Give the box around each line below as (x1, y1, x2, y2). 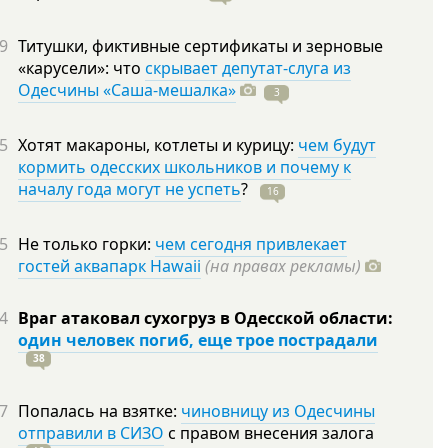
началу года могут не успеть (18, 178, 241, 200)
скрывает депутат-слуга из (145, 57, 351, 79)
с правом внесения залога (164, 422, 374, 444)
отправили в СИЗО (18, 422, 164, 444)
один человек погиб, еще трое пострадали (18, 329, 378, 351)
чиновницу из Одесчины (181, 400, 375, 422)
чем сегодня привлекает (155, 233, 347, 255)
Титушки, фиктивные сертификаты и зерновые (18, 35, 383, 57)
